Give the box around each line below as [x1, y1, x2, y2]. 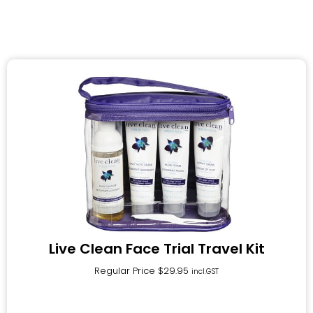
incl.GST [191, 265, 219, 277]
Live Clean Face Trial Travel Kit [48, 238, 265, 259]
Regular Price [94, 263, 158, 277]
